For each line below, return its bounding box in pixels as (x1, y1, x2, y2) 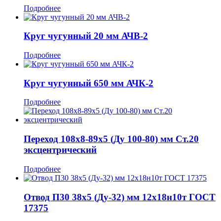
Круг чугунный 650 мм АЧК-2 (24, 77, 153, 88)
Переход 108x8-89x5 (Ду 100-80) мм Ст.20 (24, 134, 199, 145)
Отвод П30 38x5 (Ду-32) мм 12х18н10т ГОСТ (24, 191, 216, 202)
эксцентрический (24, 145, 97, 155)
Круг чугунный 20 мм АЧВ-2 (24, 31, 148, 41)
